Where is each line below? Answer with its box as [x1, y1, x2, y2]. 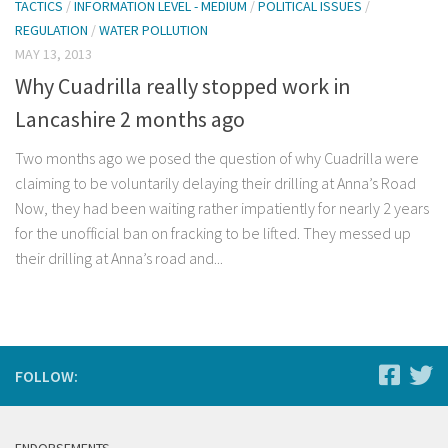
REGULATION [15, 20, 88, 39]
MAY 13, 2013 [15, 44, 92, 63]
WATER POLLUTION [99, 20, 208, 39]
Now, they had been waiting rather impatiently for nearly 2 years [15, 198, 429, 219]
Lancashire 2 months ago [15, 105, 245, 134]
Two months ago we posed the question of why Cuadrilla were [15, 148, 419, 169]
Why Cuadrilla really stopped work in [15, 72, 351, 101]
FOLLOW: [15, 366, 78, 387]
